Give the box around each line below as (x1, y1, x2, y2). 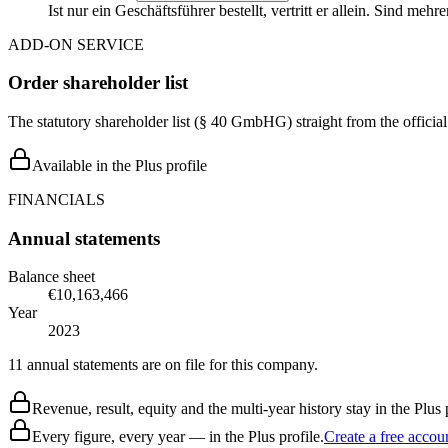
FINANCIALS (8, 191, 105, 208)
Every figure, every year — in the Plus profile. (32, 428, 324, 446)
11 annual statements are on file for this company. (8, 356, 318, 374)
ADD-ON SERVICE (8, 35, 144, 53)
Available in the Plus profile (32, 157, 207, 174)
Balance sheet (8, 268, 95, 286)
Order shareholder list (8, 72, 188, 94)
